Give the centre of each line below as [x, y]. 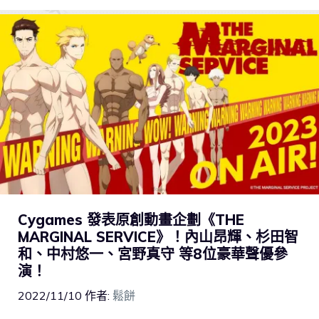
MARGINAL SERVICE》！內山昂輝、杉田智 [158, 237]
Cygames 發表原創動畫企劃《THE [131, 220]
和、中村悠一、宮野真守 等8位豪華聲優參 [153, 254]
